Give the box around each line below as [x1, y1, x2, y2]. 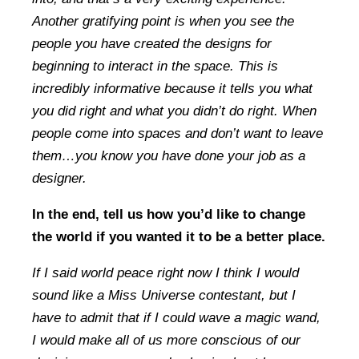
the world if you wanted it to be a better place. [32, 229, 325, 245]
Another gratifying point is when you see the [32, 14, 294, 30]
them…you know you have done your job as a [32, 148, 305, 164]
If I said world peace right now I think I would [32, 265, 299, 281]
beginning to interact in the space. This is [32, 58, 278, 75]
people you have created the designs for [32, 36, 272, 52]
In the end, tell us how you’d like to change [32, 207, 305, 223]
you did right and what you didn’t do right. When [32, 103, 317, 119]
